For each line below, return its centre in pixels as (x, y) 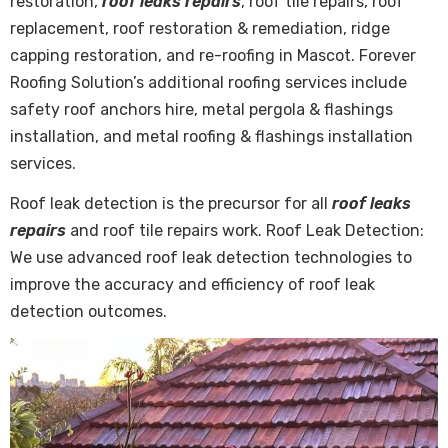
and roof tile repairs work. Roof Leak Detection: (245, 231)
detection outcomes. (88, 312)
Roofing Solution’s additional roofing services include (208, 83)
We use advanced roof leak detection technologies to (211, 258)
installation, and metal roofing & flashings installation (211, 137)
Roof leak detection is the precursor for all (171, 204)
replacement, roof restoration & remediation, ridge (200, 29)
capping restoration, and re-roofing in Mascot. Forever (213, 56)
